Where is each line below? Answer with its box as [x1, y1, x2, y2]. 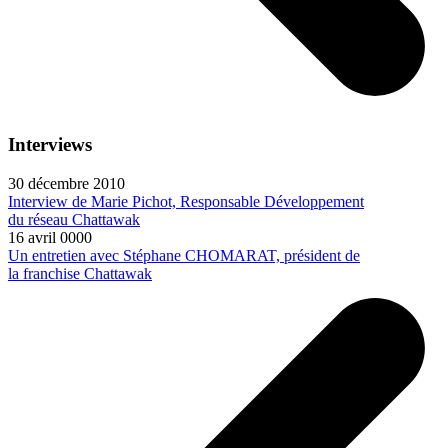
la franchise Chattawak [8, 264, 152, 282]
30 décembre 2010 [8, 174, 125, 192]
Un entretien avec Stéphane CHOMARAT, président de [8, 246, 360, 264]
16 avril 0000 [8, 228, 92, 246]
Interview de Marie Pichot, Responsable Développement [8, 192, 364, 210]
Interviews [8, 134, 92, 156]
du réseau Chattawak [8, 210, 140, 228]
